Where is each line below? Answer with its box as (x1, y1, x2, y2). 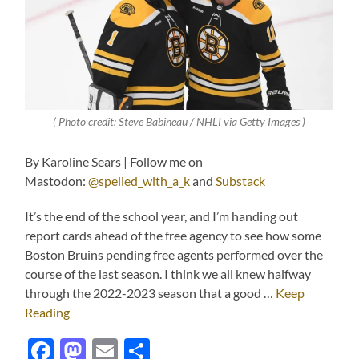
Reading (25, 305, 71, 321)
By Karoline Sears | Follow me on (25, 154, 204, 170)
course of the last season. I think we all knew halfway (25, 266, 312, 282)
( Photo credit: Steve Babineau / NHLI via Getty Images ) (53, 115, 306, 129)
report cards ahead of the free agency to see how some (25, 228, 322, 244)
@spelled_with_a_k (88, 173, 191, 189)
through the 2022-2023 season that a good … (25, 285, 276, 301)
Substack (216, 173, 266, 189)
